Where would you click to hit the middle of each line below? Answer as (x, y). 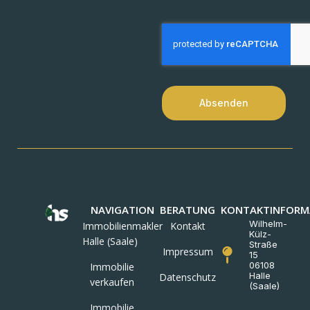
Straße (264, 245)
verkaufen (112, 282)
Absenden (224, 103)
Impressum (188, 252)
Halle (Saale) (110, 241)
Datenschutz (188, 277)
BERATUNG (188, 210)
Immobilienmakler (122, 226)
